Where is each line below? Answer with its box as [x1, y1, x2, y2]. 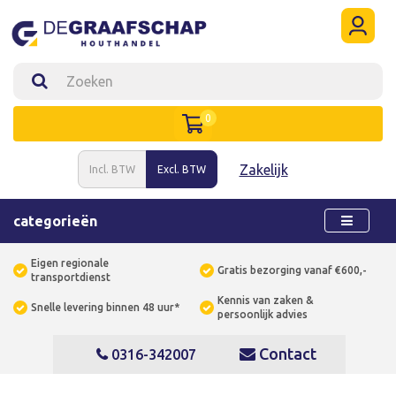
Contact [255, 345, 316, 362]
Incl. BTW [88, 164, 135, 175]
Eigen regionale [31, 257, 109, 269]
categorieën [13, 213, 97, 229]
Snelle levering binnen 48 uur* [31, 301, 179, 313]
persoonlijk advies [217, 308, 308, 320]
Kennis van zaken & [217, 294, 314, 306]
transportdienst [31, 271, 110, 283]
